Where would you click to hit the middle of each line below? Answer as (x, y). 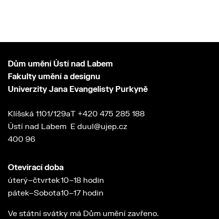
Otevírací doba (36, 168)
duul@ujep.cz (102, 127)
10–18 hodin (82, 181)
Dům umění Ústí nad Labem (60, 64)
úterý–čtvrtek (34, 181)
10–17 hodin (82, 193)
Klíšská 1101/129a (39, 114)
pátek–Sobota (34, 193)
